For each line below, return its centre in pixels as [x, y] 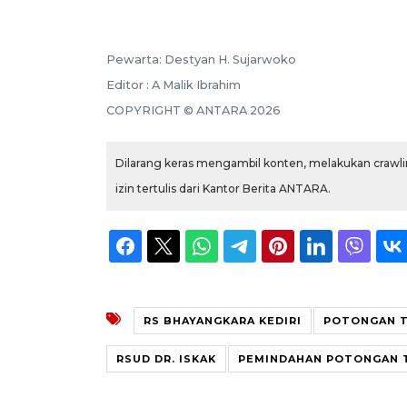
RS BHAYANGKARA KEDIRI [223, 320]
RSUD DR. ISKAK [166, 358]
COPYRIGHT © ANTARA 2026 [194, 110]
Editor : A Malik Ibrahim [174, 84]
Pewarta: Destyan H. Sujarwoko [201, 59]
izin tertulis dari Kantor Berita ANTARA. [223, 188]
